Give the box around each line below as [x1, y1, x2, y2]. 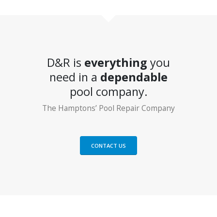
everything [84, 54, 147, 70]
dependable [100, 69, 168, 85]
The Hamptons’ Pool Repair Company [42, 102, 175, 113]
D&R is [47, 54, 84, 70]
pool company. [69, 83, 148, 99]
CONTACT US [91, 142, 126, 150]
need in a [49, 69, 100, 85]
